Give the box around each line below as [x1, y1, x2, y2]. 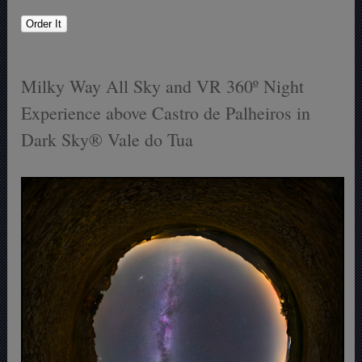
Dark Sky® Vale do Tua [21, 128, 194, 152]
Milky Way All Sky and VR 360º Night [21, 74, 305, 99]
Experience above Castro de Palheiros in [21, 101, 311, 125]
